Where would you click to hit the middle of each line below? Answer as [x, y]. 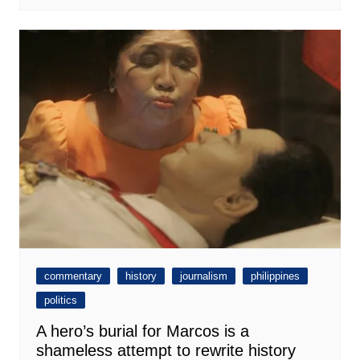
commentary [73, 276]
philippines [275, 276]
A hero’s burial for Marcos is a [142, 331]
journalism [203, 276]
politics [60, 301]
